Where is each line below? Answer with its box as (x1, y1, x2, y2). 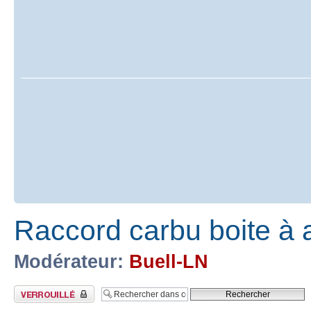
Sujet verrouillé (14, 285, 63, 294)
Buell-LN (129, 251, 208, 272)
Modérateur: (14, 251, 124, 272)
